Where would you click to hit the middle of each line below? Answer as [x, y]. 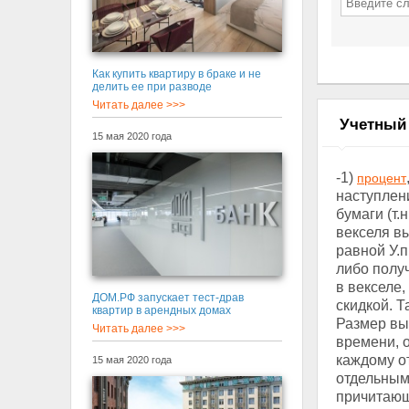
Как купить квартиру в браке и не [176, 73]
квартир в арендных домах [161, 311]
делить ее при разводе [152, 86]
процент [382, 178]
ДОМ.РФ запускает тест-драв [168, 298]
